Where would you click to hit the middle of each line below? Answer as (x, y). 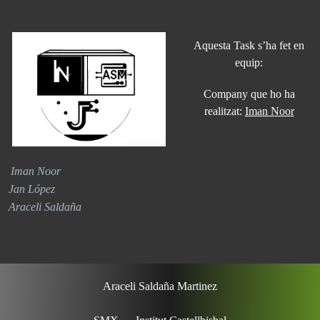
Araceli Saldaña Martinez (160, 286)
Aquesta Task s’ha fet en (249, 45)
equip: (249, 62)
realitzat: (224, 111)
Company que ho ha (249, 94)
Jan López (32, 189)
